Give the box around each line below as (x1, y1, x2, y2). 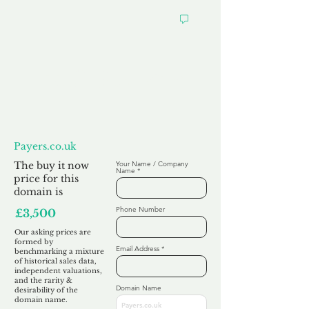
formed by (14, 237, 53, 246)
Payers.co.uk (14, 140, 77, 152)
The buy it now (14, 159, 89, 172)
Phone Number (116, 205, 165, 214)
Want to (73, 66, 108, 77)
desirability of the (14, 286, 78, 295)
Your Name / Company (116, 159, 188, 168)
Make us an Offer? (45, 72, 184, 91)
